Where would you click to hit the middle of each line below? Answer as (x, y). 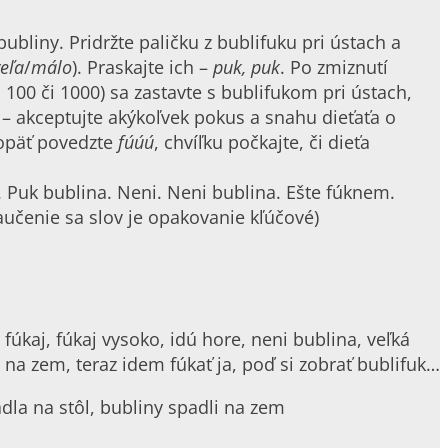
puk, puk (246, 66)
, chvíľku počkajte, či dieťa (262, 141)
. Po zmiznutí (334, 66)
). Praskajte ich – (142, 66)
